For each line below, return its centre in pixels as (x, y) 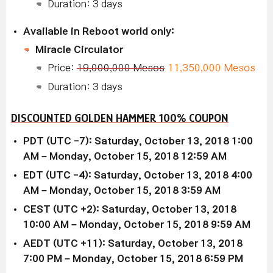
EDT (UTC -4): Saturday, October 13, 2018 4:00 (138, 175)
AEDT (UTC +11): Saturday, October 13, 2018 (133, 243)
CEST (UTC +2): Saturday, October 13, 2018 (130, 209)
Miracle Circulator (79, 49)
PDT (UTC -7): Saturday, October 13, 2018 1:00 (138, 141)
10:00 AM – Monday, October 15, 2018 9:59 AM (137, 224)
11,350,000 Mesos (211, 68)
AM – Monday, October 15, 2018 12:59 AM (125, 156)
